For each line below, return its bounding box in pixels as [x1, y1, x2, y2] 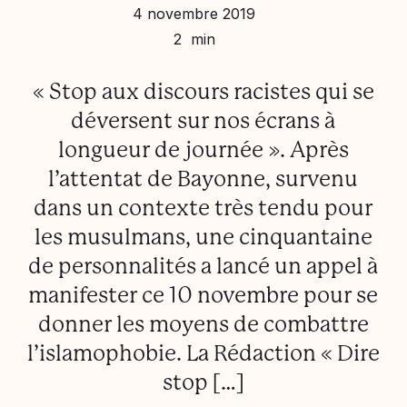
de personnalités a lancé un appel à [28, 253, 379, 279]
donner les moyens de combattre [37, 312, 369, 337]
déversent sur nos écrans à [71, 108, 336, 134]
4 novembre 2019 [133, 5, 256, 23]
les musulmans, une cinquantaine [34, 224, 372, 250]
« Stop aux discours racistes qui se [32, 79, 374, 104]
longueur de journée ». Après [57, 137, 349, 163]
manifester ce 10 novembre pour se [28, 283, 379, 308]
